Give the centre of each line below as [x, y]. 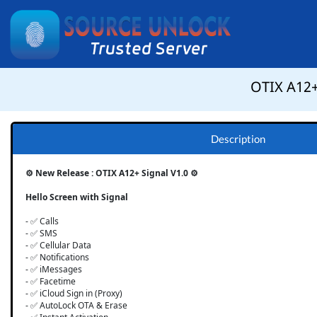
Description [238, 139]
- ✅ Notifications [57, 257]
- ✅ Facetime [50, 281]
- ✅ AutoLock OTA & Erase [76, 305]
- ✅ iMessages [53, 269]
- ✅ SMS [41, 233]
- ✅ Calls [42, 221]
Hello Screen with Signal [76, 197]
